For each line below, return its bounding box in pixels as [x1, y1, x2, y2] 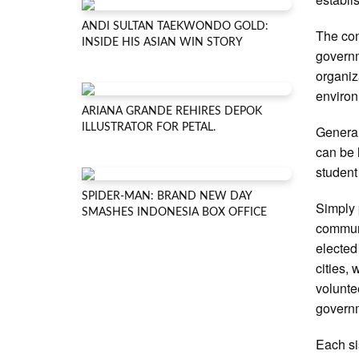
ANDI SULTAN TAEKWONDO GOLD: [82, 21, 268, 32]
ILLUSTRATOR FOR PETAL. [82, 122, 216, 133]
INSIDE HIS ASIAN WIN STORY [82, 37, 243, 48]
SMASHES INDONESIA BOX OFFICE [82, 207, 267, 218]
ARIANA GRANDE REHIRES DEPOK [82, 106, 262, 117]
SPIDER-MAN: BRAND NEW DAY [82, 191, 252, 202]
